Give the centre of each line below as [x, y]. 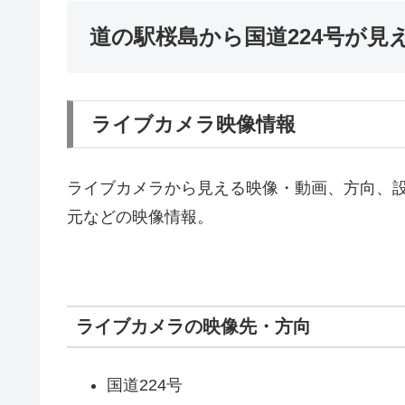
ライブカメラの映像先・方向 [193, 326]
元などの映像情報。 [140, 217]
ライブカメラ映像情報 [193, 124]
